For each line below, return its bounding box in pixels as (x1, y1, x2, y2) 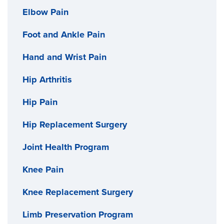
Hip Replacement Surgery (22, 118, 127, 130)
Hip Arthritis (22, 73, 72, 85)
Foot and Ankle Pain (22, 28, 105, 40)
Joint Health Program (22, 141, 109, 152)
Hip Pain (22, 96, 57, 107)
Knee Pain (22, 163, 63, 175)
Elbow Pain (22, 6, 68, 17)
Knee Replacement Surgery (22, 186, 133, 197)
